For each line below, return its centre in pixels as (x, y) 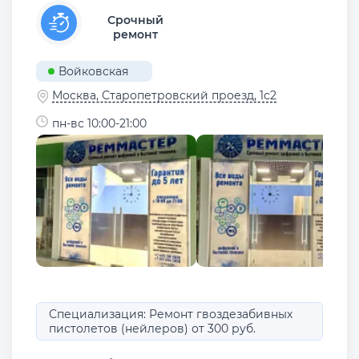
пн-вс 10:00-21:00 (99, 123)
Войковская (93, 72)
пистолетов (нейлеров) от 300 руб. (152, 328)
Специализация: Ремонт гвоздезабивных (171, 314)
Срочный (135, 20)
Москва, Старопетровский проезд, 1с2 (164, 96)
